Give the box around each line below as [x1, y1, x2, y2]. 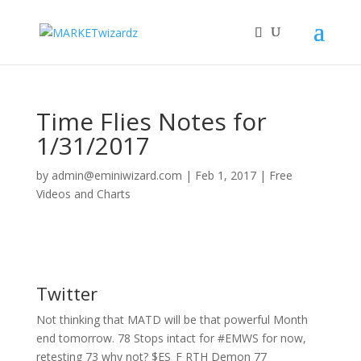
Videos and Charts [35, 186, 131, 201]
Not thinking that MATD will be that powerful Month [35, 312, 308, 327]
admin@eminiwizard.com [51, 168, 182, 183]
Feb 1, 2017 [194, 168, 256, 183]
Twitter [35, 281, 98, 305]
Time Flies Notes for [35, 105, 267, 138]
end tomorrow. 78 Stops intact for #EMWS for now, [35, 330, 306, 346]
